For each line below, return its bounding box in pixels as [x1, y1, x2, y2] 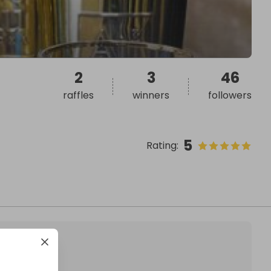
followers [208, 88, 252, 102]
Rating [146, 139, 177, 152]
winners [132, 88, 169, 102]
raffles [63, 88, 94, 102]
